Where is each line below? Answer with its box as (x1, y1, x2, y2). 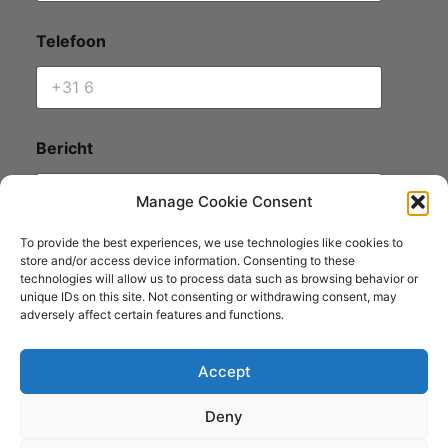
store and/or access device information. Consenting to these (20, 253, 355, 268)
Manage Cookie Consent (135, 192, 313, 211)
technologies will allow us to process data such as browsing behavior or (20, 271, 418, 286)
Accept (197, 361, 251, 381)
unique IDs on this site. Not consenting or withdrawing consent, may (20, 289, 397, 304)
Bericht (36, 137, 93, 158)
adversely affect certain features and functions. (20, 307, 284, 322)
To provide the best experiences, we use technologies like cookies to (20, 235, 403, 250)
